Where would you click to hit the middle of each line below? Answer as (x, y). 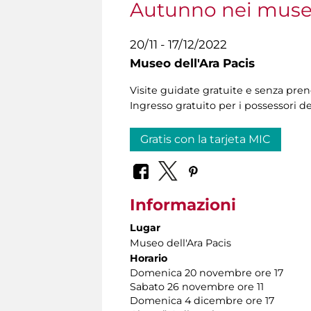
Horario (149, 258)
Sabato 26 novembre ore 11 (197, 286)
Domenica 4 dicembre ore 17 (202, 300)
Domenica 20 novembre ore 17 (207, 272)
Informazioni (183, 204)
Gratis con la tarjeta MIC (205, 140)
